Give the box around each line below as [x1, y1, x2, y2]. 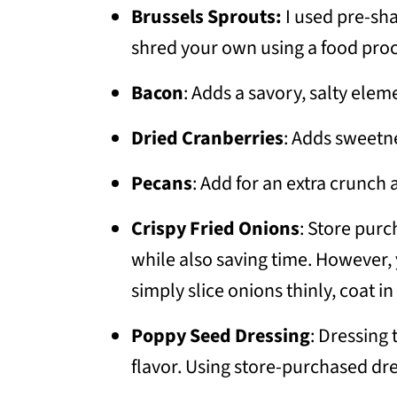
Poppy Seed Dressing [131, 322, 310, 351]
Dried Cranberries [131, 124, 284, 153]
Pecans [131, 169, 192, 198]
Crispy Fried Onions [131, 214, 300, 244]
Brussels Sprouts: [131, 3, 285, 32]
